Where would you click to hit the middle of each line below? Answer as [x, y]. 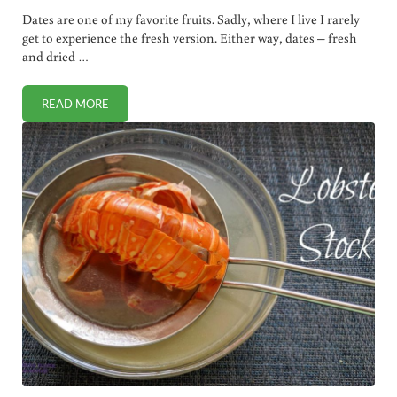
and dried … [55, 56]
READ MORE [75, 103]
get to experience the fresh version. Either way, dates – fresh [189, 37]
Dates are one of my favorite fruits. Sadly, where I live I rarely [191, 19]
